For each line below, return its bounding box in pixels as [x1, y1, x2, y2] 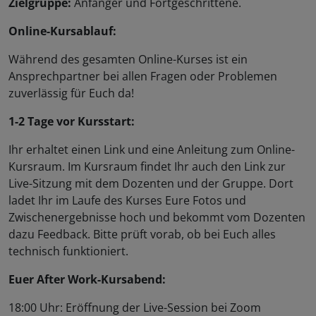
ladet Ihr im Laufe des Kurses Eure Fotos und [8, 193, 246, 209]
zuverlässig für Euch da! [8, 85, 134, 102]
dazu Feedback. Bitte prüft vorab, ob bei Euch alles [8, 226, 276, 243]
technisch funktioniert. [8, 243, 128, 260]
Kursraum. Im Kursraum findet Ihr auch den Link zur [8, 159, 286, 175]
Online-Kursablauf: [8, 23, 116, 39]
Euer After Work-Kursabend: [8, 272, 166, 288]
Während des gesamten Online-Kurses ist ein [8, 51, 248, 68]
